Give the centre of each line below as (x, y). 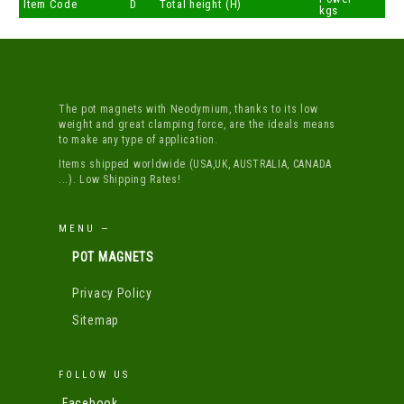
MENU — (84, 229)
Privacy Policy (112, 294)
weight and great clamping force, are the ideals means (197, 125)
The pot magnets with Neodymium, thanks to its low (188, 110)
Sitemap (96, 321)
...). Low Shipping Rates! (120, 180)
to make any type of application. (138, 140)
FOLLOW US (94, 375)
